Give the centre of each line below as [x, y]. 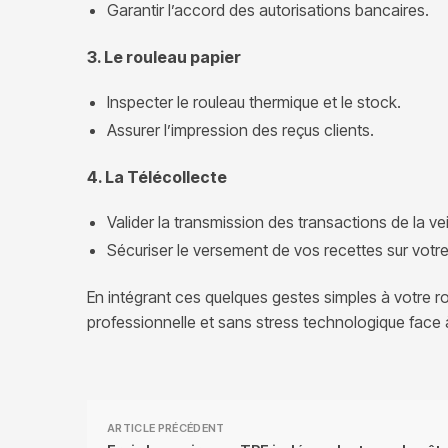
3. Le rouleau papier [164, 57]
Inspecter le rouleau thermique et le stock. [254, 101]
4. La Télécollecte [157, 177]
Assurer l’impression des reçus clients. [240, 129]
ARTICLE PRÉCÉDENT [166, 427]
